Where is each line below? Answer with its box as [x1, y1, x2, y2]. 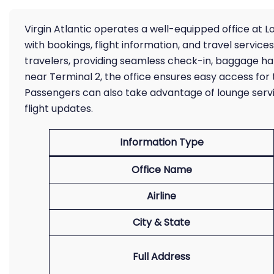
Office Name [131, 163, 192, 177]
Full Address [133, 250, 190, 264]
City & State [133, 215, 190, 229]
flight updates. [24, 102, 93, 116]
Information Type [119, 135, 204, 149]
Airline [147, 189, 176, 203]
